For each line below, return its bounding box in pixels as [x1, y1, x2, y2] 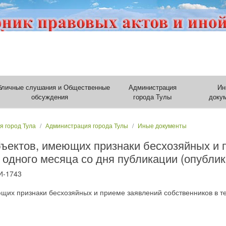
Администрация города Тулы [45, 121, 128, 130]
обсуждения [31, 92, 69, 101]
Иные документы [138, 121, 187, 130]
